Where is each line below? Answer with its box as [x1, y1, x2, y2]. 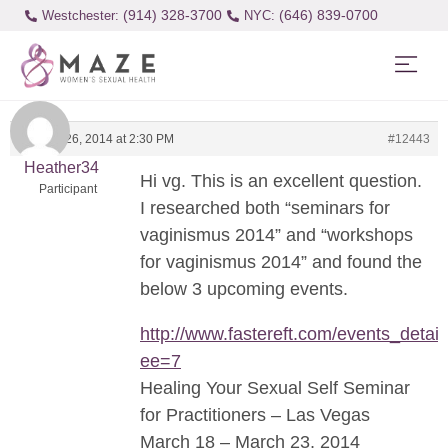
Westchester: [41, 8, 119, 23]
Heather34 [24, 159, 99, 177]
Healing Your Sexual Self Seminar [140, 378, 410, 399]
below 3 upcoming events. [140, 279, 348, 300]
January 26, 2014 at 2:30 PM [18, 132, 174, 147]
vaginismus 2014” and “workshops [140, 225, 413, 246]
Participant [38, 182, 97, 197]
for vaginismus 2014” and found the [140, 252, 422, 273]
